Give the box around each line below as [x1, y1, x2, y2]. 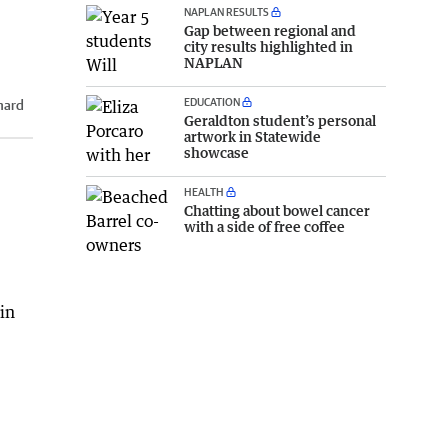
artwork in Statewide [184, 127, 321, 145]
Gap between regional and [184, 21, 356, 39]
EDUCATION [184, 94, 240, 108]
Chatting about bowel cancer [184, 201, 370, 219]
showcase [184, 143, 249, 161]
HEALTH [184, 184, 224, 198]
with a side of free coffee [184, 217, 345, 235]
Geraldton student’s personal [184, 111, 376, 129]
